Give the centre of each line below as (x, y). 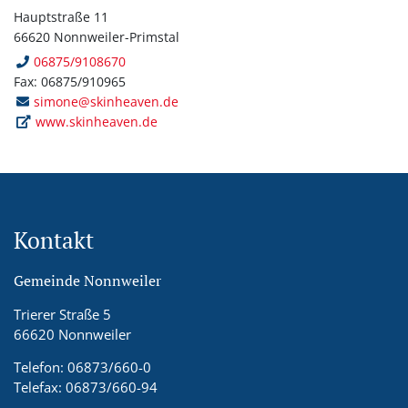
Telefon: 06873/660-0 (82, 367)
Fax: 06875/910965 (70, 81)
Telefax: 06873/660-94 (86, 387)
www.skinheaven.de (97, 121)
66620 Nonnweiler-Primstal (97, 36)
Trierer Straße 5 (62, 314)
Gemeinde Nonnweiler (87, 280)
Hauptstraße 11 (61, 16)
